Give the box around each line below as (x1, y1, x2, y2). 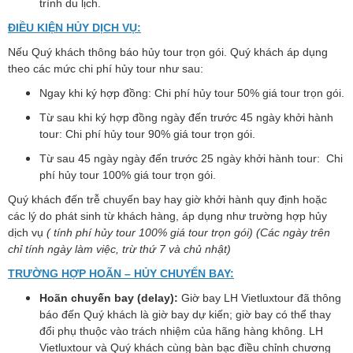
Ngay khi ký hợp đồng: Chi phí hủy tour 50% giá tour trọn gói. (39, 87, 344, 99)
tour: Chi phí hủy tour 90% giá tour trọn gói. (39, 128, 255, 140)
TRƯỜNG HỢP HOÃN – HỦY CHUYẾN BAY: (8, 267, 234, 280)
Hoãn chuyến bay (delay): (39, 292, 178, 304)
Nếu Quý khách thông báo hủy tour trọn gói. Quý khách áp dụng (8, 46, 328, 58)
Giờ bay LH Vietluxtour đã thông (178, 292, 341, 304)
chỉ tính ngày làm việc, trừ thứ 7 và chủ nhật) (8, 243, 231, 255)
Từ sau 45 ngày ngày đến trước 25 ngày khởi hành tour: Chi (39, 152, 343, 165)
